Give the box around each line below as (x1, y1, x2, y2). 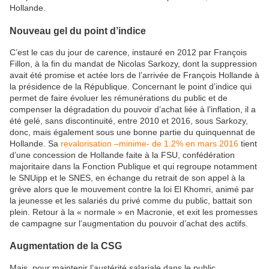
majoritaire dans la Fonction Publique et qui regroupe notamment (10, 162, 257, 171)
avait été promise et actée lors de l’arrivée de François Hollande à (10, 70, 259, 80)
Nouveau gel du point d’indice (10, 25, 146, 36)
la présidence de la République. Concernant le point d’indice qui (10, 82, 252, 91)
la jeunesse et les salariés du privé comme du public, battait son (10, 196, 252, 205)
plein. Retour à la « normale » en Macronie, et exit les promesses (10, 207, 258, 217)
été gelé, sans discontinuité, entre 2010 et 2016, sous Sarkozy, (10, 116, 248, 125)
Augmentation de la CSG (10, 240, 122, 252)
